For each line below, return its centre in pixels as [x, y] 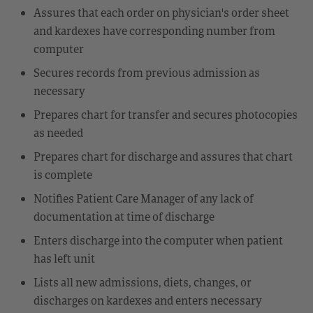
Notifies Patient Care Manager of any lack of [144, 198]
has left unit [64, 258]
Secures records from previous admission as [147, 72]
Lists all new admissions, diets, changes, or [143, 282]
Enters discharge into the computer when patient [158, 240]
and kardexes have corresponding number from [154, 30]
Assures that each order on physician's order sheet [161, 12]
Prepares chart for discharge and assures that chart [163, 156]
